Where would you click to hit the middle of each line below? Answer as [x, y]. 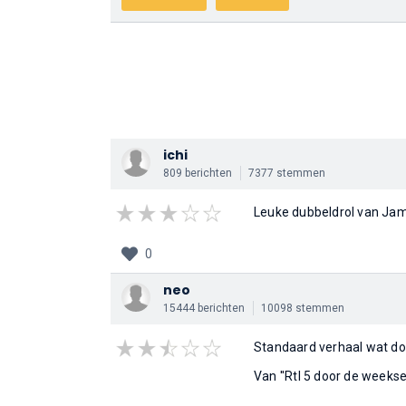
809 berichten [198, 173]
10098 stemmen [303, 308]
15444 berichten [204, 308]
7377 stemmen [287, 173]
